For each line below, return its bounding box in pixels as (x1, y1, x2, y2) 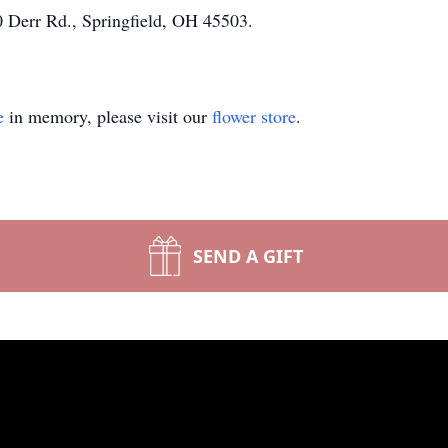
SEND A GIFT (193, 244, 303, 268)
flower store (212, 104, 296, 128)
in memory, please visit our (4, 104, 212, 128)
